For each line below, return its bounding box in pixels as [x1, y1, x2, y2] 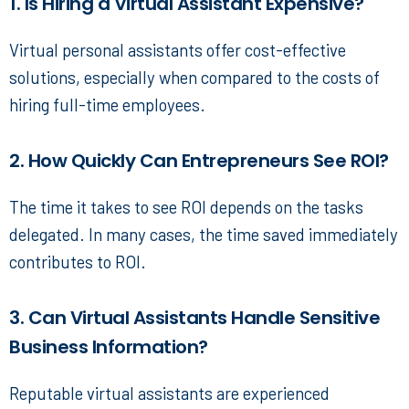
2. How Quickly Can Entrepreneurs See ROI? [9, 148, 389, 174]
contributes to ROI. [9, 251, 146, 273]
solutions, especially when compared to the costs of [9, 67, 380, 89]
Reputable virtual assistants [9, 383, 213, 404]
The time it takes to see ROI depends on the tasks [9, 196, 363, 218]
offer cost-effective [203, 39, 346, 61]
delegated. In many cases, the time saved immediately [9, 224, 398, 246]
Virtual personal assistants [9, 39, 203, 61]
